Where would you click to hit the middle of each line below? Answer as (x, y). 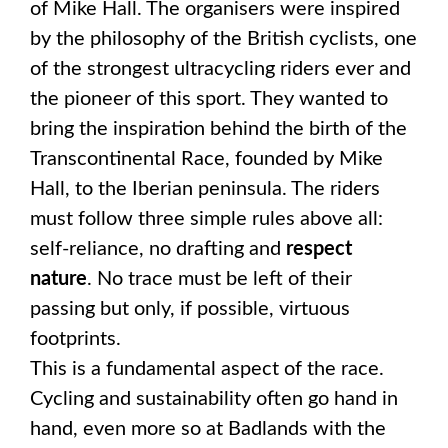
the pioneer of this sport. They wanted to (209, 98)
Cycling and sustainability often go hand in (214, 398)
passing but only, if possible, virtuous (190, 308)
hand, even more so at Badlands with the (208, 428)
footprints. (75, 338)
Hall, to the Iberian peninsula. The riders (205, 188)
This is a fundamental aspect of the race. (207, 368)
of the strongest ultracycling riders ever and (220, 68)
